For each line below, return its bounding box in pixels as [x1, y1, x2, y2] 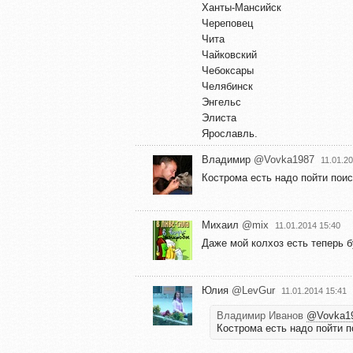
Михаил [202, 218, 242, 231]
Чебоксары [202, 64, 254, 76]
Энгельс [202, 95, 241, 108]
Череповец [202, 17, 253, 29]
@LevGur [232, 284, 275, 296]
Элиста [202, 111, 236, 124]
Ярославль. [202, 127, 258, 139]
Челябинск [202, 80, 253, 92]
